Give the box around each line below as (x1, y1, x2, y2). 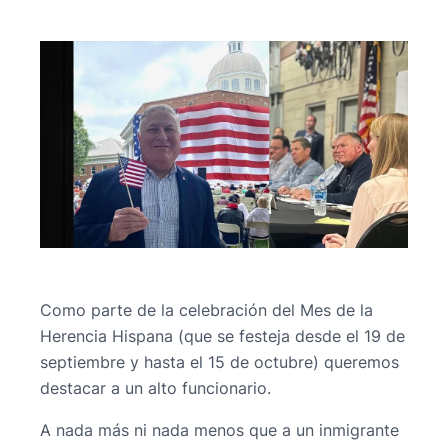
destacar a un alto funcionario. (40, 378, 271, 399)
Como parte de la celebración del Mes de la (40, 300, 373, 321)
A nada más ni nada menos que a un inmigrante (40, 420, 399, 441)
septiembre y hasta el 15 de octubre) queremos (40, 352, 399, 373)
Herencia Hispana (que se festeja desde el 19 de (40, 326, 405, 347)
